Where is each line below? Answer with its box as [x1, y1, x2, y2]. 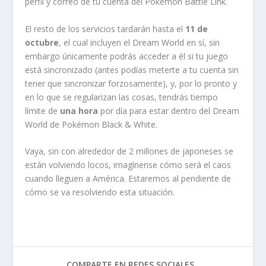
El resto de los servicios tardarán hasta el [25, 23, 186, 34]
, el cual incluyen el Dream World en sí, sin [59, 36, 220, 48]
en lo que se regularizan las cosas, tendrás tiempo [25, 91, 218, 103]
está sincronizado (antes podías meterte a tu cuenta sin [25, 64, 239, 75]
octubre [25, 36, 59, 48]
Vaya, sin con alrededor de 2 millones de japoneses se [25, 145, 234, 157]
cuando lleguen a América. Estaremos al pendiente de [25, 173, 232, 185]
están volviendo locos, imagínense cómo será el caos [25, 159, 232, 171]
